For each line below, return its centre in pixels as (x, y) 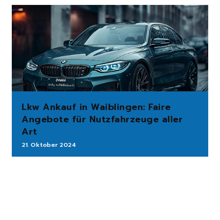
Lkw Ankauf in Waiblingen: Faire (96, 107)
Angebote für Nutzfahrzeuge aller (102, 120)
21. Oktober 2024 (49, 145)
